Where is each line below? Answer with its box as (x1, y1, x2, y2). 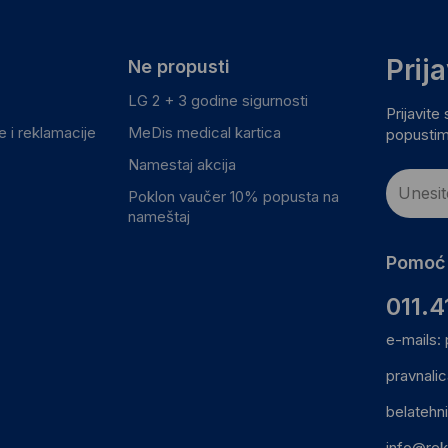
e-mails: (386, 329, 445, 349)
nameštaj (127, 206, 190, 226)
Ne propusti (127, 55, 230, 77)
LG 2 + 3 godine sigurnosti (127, 90, 308, 110)
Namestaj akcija (127, 154, 236, 174)
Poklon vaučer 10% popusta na (127, 186, 339, 206)
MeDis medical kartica (127, 122, 281, 142)
